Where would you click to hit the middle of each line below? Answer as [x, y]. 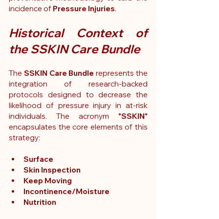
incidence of [31, 9]
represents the [121, 73]
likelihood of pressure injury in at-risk [78, 106]
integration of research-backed [78, 84]
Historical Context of [78, 33]
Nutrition [40, 202]
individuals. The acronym [64, 116]
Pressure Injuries [84, 9]
